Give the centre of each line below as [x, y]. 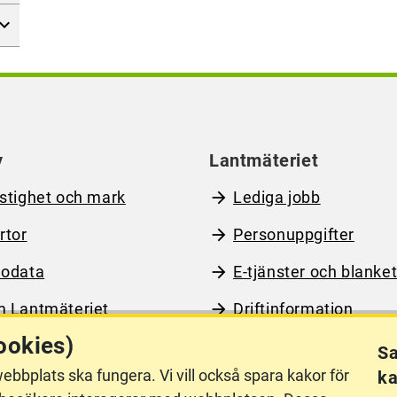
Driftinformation [293, 309]
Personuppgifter [294, 234]
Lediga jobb [277, 197]
